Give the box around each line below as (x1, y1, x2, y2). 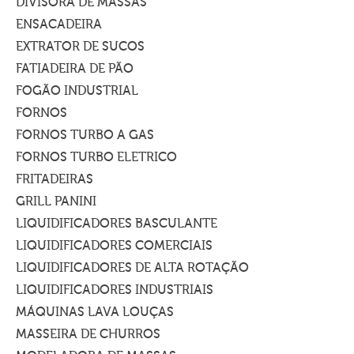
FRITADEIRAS (16, 172, 93, 186)
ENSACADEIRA (16, 17, 102, 32)
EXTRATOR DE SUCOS (16, 40, 145, 54)
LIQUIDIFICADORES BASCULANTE (16, 217, 217, 231)
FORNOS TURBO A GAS (16, 128, 154, 142)
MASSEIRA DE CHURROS (16, 327, 160, 341)
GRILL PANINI (16, 194, 96, 209)
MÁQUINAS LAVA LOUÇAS (16, 305, 174, 319)
